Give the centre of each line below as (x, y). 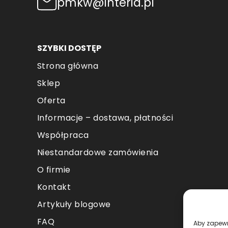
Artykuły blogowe (74, 205)
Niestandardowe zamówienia (98, 153)
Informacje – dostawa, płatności (105, 118)
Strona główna (68, 66)
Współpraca (63, 135)
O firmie (54, 170)
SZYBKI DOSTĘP (69, 48)
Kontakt (54, 187)
